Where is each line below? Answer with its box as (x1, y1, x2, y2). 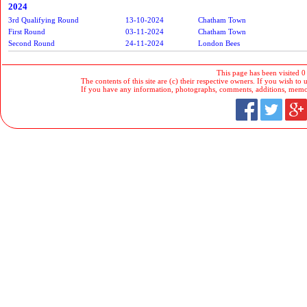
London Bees (198, 38, 240, 47)
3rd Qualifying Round (8, 15, 79, 24)
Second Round (8, 38, 55, 47)
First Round (8, 27, 45, 36)
